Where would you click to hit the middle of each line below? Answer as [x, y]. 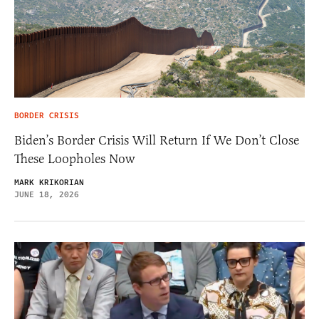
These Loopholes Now [74, 159]
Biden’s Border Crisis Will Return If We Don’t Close [157, 141]
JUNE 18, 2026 [47, 195]
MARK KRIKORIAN [49, 183]
